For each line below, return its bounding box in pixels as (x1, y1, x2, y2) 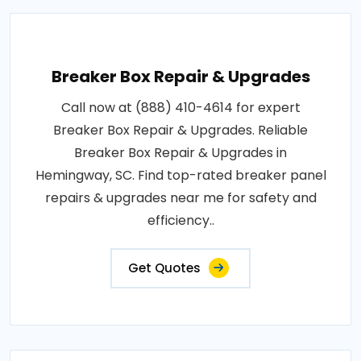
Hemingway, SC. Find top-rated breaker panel (35, 166, 326, 185)
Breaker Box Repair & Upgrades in (74, 143, 287, 163)
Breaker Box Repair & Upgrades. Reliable (53, 121, 308, 140)
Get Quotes (128, 259, 201, 277)
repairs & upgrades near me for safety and (44, 189, 317, 208)
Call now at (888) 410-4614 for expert (60, 98, 301, 118)
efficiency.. (147, 211, 214, 230)
